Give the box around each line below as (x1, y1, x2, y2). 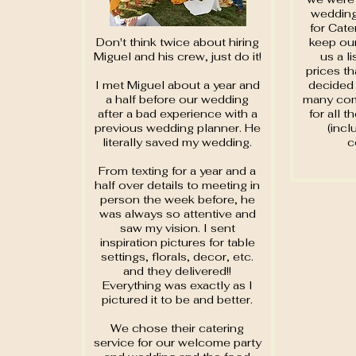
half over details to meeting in (95, 178, 260, 192)
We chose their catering (110, 321, 244, 335)
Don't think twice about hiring (95, 35, 259, 49)
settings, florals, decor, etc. (101, 250, 253, 264)
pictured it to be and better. (102, 292, 253, 307)
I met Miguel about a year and (95, 78, 260, 92)
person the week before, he (99, 192, 255, 207)
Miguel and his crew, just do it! (93, 49, 261, 64)
